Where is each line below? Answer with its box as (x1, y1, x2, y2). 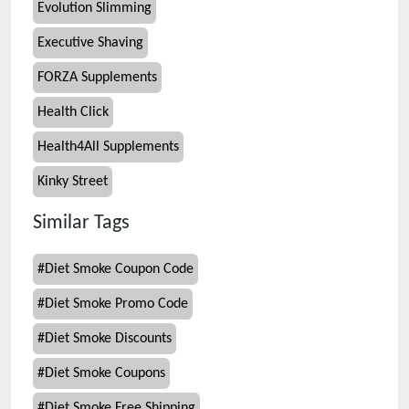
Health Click (37, 105, 109, 120)
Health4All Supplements (37, 140, 179, 154)
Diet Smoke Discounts (45, 331, 172, 346)
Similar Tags (33, 214, 130, 233)
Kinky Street (37, 174, 108, 189)
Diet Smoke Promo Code (45, 297, 188, 311)
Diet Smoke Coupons (45, 366, 165, 381)
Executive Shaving (37, 36, 143, 50)
